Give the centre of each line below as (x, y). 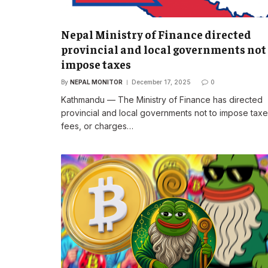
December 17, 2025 (161, 82)
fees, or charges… (97, 126)
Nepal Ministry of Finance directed (156, 34)
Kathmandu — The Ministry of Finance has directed (162, 99)
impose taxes (96, 64)
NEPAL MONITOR (96, 82)
